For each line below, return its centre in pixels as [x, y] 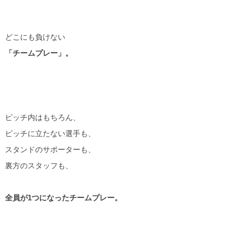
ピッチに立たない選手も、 [50, 133]
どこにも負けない [35, 37]
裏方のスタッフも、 [39, 165]
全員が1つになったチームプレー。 [64, 198]
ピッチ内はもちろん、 [43, 117]
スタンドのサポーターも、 [50, 149]
